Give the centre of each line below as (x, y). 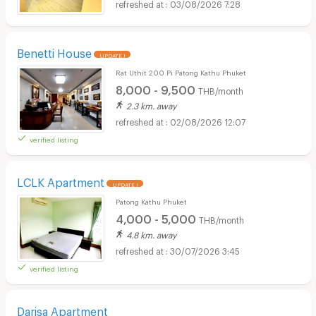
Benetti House (54, 51)
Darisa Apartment (62, 310)
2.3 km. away (151, 105)
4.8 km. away (151, 234)
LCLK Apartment (60, 181)
